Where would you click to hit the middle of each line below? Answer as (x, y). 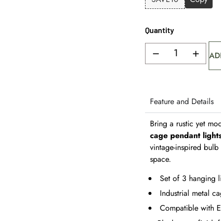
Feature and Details (182, 102)
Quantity (160, 30)
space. (161, 159)
